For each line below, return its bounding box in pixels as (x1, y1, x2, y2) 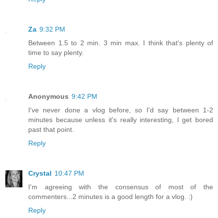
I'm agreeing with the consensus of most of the (28, 183, 213, 191)
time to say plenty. (28, 49, 84, 57)
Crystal (28, 169, 52, 178)
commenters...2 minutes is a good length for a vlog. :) (28, 193, 193, 201)
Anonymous (28, 92, 69, 101)
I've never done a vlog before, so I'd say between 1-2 (28, 106, 213, 114)
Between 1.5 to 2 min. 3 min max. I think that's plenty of (28, 39, 213, 47)
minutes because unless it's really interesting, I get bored (28, 116, 213, 124)
